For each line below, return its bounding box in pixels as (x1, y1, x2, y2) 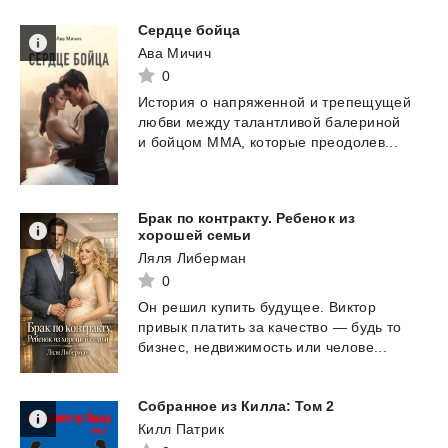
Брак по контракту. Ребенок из (138, 210, 355, 227)
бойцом (150, 134, 203, 151)
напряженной (212, 94, 306, 111)
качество (268, 319, 329, 336)
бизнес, (138, 339, 190, 356)
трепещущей (322, 94, 411, 111)
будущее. (259, 299, 325, 316)
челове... (325, 339, 387, 356)
